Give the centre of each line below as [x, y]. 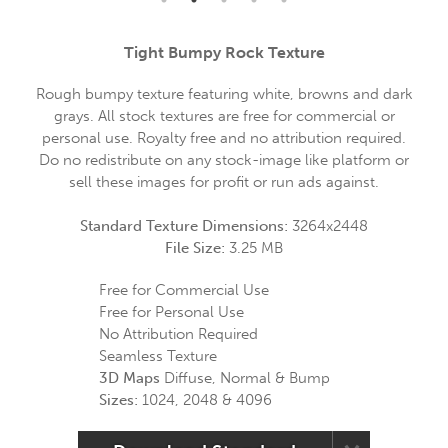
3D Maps [129, 378]
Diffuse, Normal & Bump [245, 378]
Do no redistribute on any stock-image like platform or [224, 160]
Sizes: [118, 400]
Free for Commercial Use [184, 290]
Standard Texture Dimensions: [186, 226]
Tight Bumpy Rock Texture [224, 52]
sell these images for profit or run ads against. [224, 182]
